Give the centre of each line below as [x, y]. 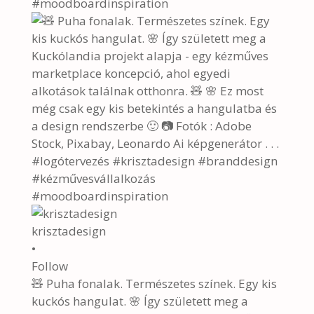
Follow [49, 266]
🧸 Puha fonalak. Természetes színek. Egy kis [154, 284]
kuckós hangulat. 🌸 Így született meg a [139, 301]
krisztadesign [68, 231]
